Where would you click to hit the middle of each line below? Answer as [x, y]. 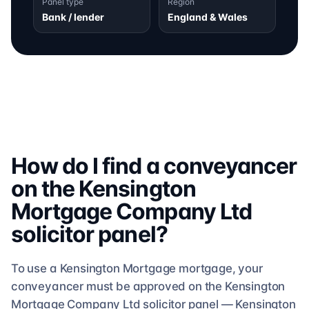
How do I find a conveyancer [154, 166]
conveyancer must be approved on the [117, 286]
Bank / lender [73, 17]
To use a [36, 268]
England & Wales [208, 17]
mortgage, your [219, 268]
